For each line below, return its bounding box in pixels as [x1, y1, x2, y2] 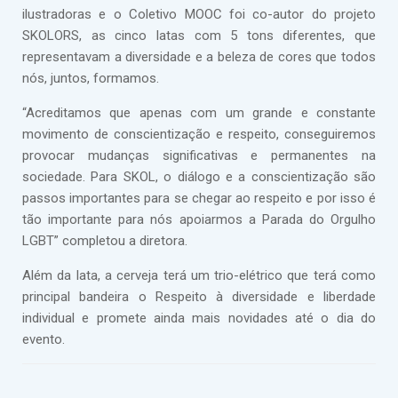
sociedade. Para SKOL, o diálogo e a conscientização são [22, 169, 376, 185]
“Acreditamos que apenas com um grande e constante [22, 105, 376, 121]
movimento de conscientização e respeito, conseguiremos [22, 126, 376, 142]
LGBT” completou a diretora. [22, 233, 187, 249]
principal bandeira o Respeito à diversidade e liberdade [22, 289, 376, 305]
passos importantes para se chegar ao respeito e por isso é [22, 190, 376, 206]
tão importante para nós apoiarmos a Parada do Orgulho [22, 211, 376, 227]
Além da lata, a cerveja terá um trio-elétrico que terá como [22, 267, 376, 283]
